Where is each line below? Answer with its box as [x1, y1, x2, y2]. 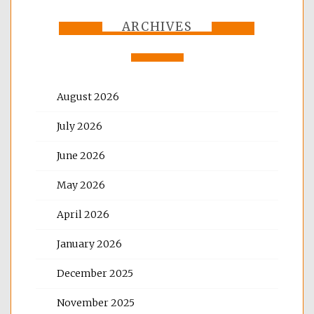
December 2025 [57, 266, 133, 280]
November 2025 [57, 296, 135, 309]
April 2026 [57, 207, 109, 221]
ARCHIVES [121, 18, 193, 34]
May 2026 [57, 178, 105, 191]
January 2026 [57, 237, 122, 250]
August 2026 [57, 90, 119, 103]
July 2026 [57, 119, 102, 132]
